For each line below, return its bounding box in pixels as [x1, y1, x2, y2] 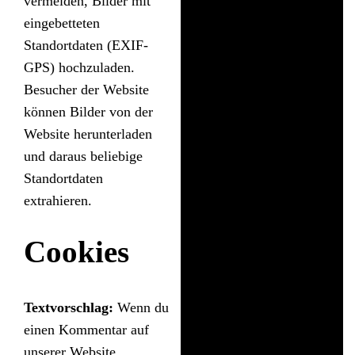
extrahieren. [24, 193, 92, 209]
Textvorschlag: [24, 300, 117, 316]
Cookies [24, 235, 129, 269]
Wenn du [117, 300, 169, 316]
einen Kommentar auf [24, 322, 149, 338]
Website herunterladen [24, 126, 152, 143]
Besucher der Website [24, 82, 149, 98]
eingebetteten [24, 15, 100, 32]
